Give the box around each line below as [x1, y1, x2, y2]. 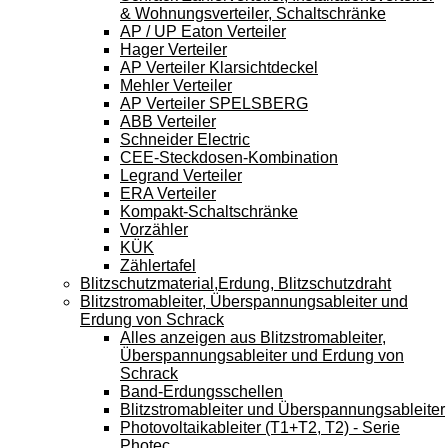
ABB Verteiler [120, 112, 216, 130]
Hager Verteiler [120, 40, 227, 58]
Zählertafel [120, 256, 196, 274]
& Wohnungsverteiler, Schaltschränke [120, 4, 386, 22]
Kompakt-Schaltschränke [120, 202, 298, 220]
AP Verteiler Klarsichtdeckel [120, 58, 318, 76]
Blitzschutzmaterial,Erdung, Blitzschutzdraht [80, 274, 391, 292]
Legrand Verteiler [120, 166, 242, 184]
